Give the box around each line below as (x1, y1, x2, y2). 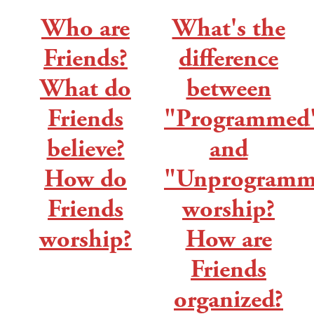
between (186, 73, 271, 104)
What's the (172, 13, 285, 43)
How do (44, 163, 127, 194)
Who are (41, 13, 130, 43)
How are (185, 224, 272, 254)
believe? (46, 133, 125, 164)
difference (179, 43, 278, 74)
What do (40, 73, 131, 104)
